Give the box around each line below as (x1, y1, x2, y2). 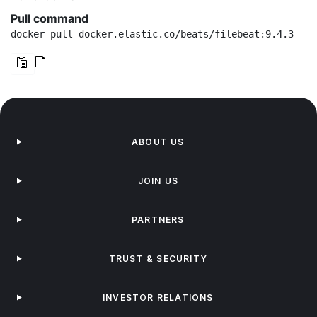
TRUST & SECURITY (108, 253, 207, 264)
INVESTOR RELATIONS (103, 292, 214, 303)
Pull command (11, 11, 88, 25)
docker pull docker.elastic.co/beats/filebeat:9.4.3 (11, 28, 294, 40)
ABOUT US (132, 137, 185, 147)
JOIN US (137, 175, 179, 186)
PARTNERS (132, 214, 185, 225)
